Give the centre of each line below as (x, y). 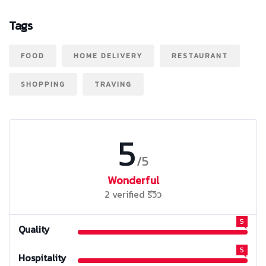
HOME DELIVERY (108, 56)
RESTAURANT (200, 56)
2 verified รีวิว (133, 194)
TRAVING (113, 85)
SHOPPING (43, 85)
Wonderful (133, 180)
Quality (34, 229)
